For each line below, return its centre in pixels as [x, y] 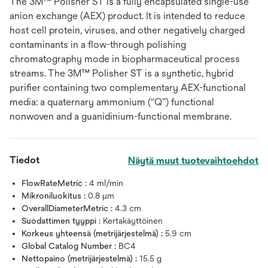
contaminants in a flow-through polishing [98, 45]
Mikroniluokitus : [55, 196]
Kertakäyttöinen [133, 221]
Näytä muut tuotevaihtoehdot [193, 161]
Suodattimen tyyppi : [62, 221]
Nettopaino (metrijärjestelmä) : [80, 258]
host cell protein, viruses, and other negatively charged [127, 30]
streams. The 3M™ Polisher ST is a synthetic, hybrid [121, 73]
